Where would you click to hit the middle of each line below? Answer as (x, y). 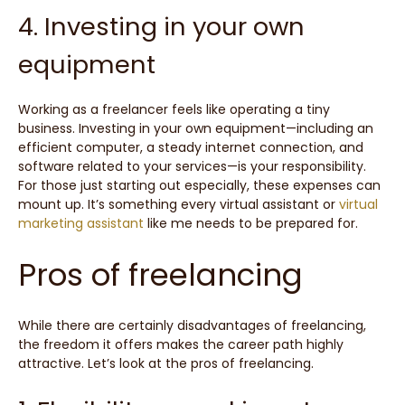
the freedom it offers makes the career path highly (181, 345)
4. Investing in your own (161, 26)
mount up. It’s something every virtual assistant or (179, 204)
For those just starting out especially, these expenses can (199, 185)
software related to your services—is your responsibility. (192, 166)
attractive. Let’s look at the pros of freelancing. (166, 364)
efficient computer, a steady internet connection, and (191, 147)
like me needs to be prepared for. (251, 223)
